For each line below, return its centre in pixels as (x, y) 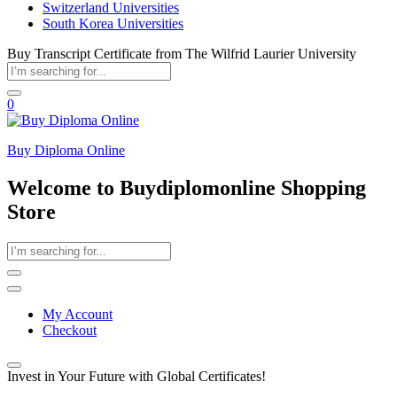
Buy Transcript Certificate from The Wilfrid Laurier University (182, 54)
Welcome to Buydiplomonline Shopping (187, 187)
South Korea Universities (113, 23)
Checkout (70, 330)
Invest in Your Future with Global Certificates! (136, 376)
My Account (78, 314)
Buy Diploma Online (66, 150)
